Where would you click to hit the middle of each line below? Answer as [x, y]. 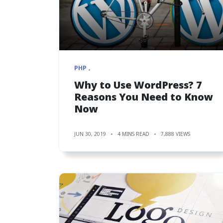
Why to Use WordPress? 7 [138, 85]
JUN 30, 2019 [90, 134]
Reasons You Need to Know [144, 97]
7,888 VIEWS [175, 134]
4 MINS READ [133, 134]
